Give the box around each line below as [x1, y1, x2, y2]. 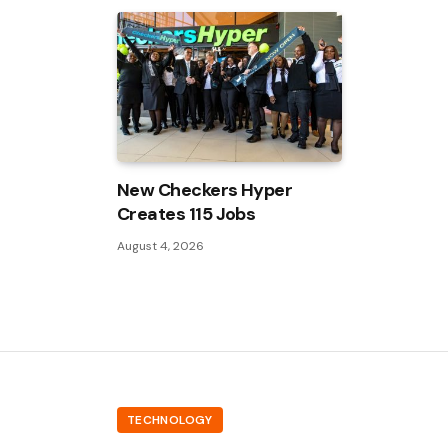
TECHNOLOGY [127, 412, 213, 429]
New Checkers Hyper [117, 178, 293, 203]
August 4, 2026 [117, 238, 204, 255]
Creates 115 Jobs [117, 202, 256, 227]
